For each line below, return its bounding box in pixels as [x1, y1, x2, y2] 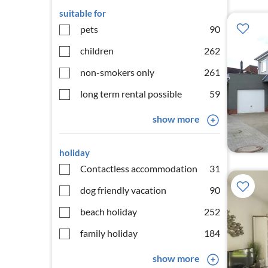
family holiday [80, 227, 138, 239]
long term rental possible [80, 88, 182, 99]
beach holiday [80, 206, 137, 217]
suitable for [59, 8, 106, 19]
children [80, 45, 114, 56]
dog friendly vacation [80, 184, 166, 196]
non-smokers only [80, 66, 154, 78]
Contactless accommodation [80, 163, 197, 174]
